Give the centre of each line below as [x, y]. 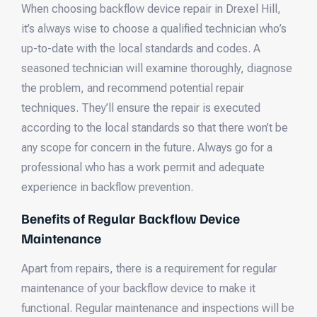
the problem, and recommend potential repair [133, 88]
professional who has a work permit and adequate [143, 168]
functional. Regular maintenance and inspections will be [158, 308]
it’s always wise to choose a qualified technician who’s [154, 29]
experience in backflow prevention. [107, 188]
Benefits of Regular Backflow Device [131, 218]
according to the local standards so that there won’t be [155, 128]
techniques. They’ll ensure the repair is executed [141, 108]
